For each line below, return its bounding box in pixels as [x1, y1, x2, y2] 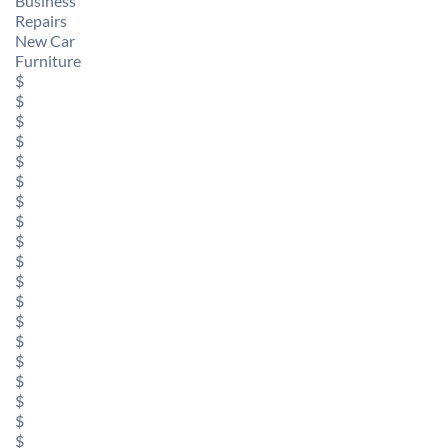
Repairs [15, 11, 67, 30]
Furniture [15, 51, 81, 70]
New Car [15, 31, 75, 50]
